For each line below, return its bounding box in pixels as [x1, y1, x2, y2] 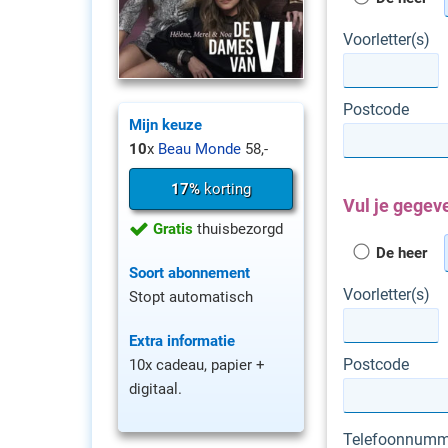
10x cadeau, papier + [129, 355, 265, 374]
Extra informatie [129, 331, 235, 350]
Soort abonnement [129, 263, 250, 282]
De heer [372, 244, 427, 262]
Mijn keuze [129, 115, 202, 134]
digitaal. [129, 379, 182, 398]
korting [200, 179, 251, 198]
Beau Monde [154, 139, 241, 158]
